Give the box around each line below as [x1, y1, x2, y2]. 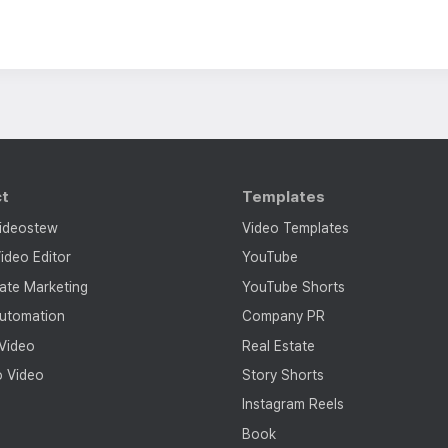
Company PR [241, 308, 325, 325]
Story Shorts [241, 366, 324, 383]
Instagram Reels [241, 396, 344, 413]
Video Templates [241, 220, 349, 237]
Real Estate [241, 337, 315, 354]
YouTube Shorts [241, 278, 345, 295]
